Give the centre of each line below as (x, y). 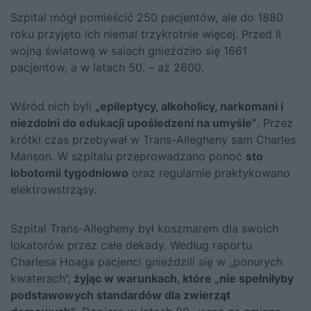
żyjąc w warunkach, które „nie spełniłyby (184, 279)
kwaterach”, (42, 279)
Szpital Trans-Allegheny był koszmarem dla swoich (144, 229)
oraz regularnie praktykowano (209, 173)
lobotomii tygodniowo (69, 173)
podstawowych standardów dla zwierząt (120, 295)
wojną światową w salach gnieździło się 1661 (129, 51)
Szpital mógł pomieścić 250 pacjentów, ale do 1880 (147, 18)
